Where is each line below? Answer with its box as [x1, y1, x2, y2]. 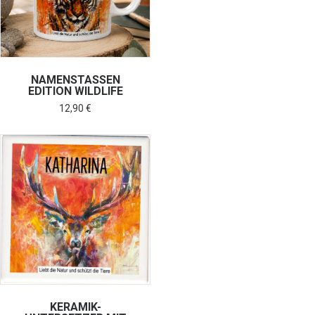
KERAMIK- [49, 300, 101, 314]
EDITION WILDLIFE [27, 84, 123, 98]
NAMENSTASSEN [30, 73, 120, 87]
